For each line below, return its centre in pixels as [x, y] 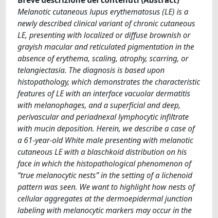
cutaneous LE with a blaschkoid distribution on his [102, 152]
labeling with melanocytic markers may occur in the [105, 210]
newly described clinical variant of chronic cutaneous [106, 23]
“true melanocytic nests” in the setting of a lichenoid [105, 175]
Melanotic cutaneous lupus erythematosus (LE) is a [103, 11]
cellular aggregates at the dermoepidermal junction [105, 198]
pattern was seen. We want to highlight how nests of [106, 187]
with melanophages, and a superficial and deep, [99, 105]
